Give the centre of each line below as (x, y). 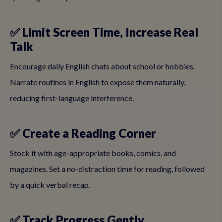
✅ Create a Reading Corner (83, 133)
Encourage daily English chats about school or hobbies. (102, 66)
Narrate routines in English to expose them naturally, (98, 82)
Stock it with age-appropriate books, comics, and (93, 153)
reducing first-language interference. (72, 98)
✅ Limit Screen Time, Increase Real (104, 32)
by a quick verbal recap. (50, 185)
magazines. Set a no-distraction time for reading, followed (107, 169)
